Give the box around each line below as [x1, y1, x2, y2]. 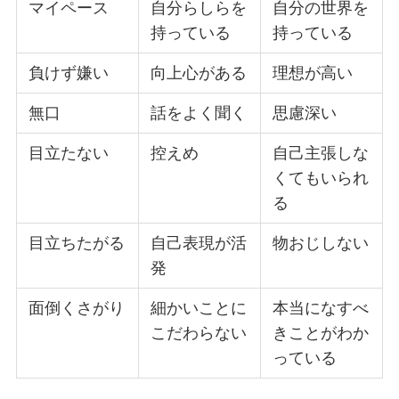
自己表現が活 [151, 233, 248, 252]
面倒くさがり [28, 298, 126, 317]
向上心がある [151, 63, 248, 82]
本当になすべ [273, 298, 370, 317]
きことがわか [273, 323, 370, 342]
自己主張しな [273, 143, 370, 162]
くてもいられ [273, 168, 370, 187]
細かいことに [151, 298, 248, 317]
